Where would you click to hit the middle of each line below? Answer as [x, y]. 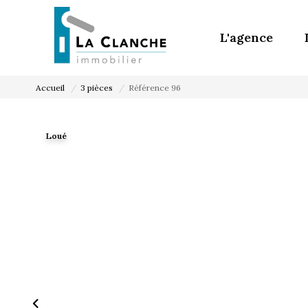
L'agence [246, 37]
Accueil [50, 87]
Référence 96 [155, 87]
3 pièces [97, 87]
